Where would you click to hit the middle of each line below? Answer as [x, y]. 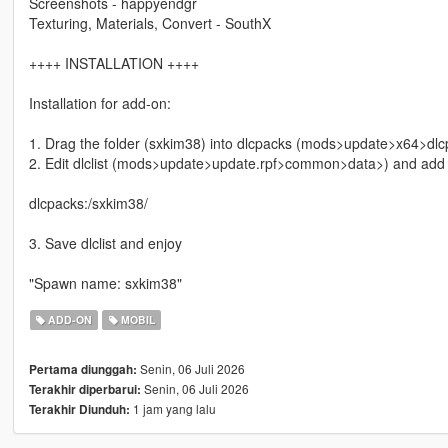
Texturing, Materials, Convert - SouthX [149, 22]
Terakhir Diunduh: [79, 409]
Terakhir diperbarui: [84, 389]
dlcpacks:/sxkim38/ [88, 202]
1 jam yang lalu [172, 408]
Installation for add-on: [99, 102]
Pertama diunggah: [82, 369]
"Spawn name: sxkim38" [105, 282]
